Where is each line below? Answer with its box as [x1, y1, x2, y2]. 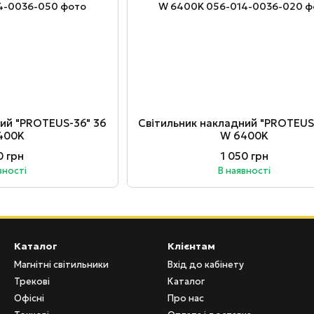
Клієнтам [168, 240, 215, 252]
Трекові [14, 275, 50, 287]
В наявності [218, 164, 271, 177]
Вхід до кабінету [168, 259, 244, 271]
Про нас [168, 292, 204, 304]
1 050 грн [220, 149, 268, 163]
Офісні [14, 292, 44, 304]
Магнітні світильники [14, 259, 109, 271]
